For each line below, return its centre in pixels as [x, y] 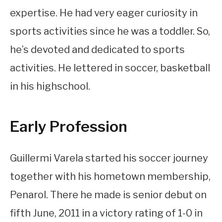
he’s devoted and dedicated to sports [97, 49]
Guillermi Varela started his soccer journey [109, 158]
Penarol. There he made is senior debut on [108, 194]
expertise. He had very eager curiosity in [104, 13]
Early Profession [69, 127]
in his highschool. [50, 86]
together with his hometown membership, [110, 176]
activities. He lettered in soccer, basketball [110, 68]
